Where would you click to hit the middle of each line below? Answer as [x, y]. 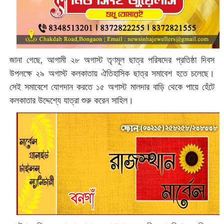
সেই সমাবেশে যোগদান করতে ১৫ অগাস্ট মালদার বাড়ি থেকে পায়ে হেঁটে [112, 87]
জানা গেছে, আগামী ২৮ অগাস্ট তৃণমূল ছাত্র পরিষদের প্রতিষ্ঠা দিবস [112, 60]
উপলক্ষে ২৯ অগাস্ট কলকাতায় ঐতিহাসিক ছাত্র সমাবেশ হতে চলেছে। [112, 73]
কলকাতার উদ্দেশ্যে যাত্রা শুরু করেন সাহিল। [72, 100]
